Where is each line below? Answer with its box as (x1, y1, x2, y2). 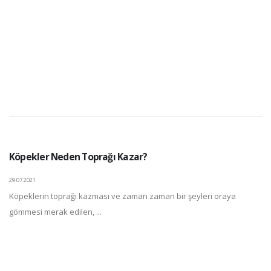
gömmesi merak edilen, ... (9, 206, 102, 217)
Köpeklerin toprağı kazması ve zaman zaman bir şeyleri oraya (9, 190, 236, 201)
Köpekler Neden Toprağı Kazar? (9, 149, 148, 163)
